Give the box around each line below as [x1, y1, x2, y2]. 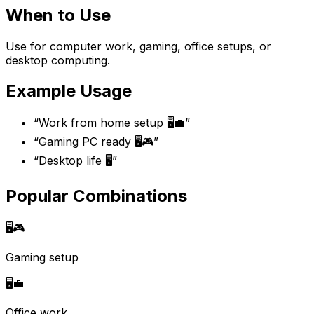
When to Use [6, 4, 111, 25]
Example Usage [6, 81, 132, 102]
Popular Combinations [6, 186, 187, 207]
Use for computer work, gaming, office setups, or [6, 39, 271, 53]
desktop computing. [6, 53, 110, 67]
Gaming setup [6, 250, 78, 265]
